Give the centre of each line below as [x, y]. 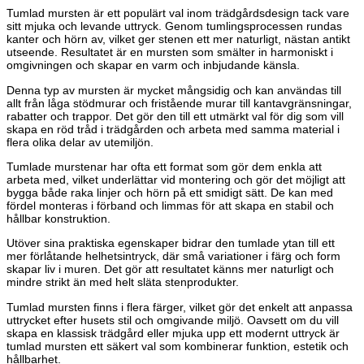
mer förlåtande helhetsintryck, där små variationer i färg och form [173, 256]
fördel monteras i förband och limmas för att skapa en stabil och [170, 206]
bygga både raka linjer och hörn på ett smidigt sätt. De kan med [170, 193]
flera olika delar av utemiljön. [80, 142]
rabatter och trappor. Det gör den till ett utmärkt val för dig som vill [175, 116]
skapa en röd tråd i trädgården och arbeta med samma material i [173, 129]
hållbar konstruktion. [58, 219]
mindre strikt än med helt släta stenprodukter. [123, 282]
